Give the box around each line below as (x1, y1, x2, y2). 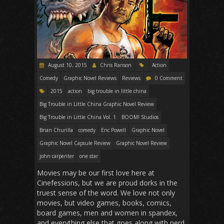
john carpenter (39, 152, 74, 159)
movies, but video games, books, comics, (37, 197, 171, 207)
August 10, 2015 (46, 61, 87, 68)
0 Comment (155, 74, 182, 81)
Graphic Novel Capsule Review (39, 139, 110, 146)
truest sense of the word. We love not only (37, 187, 175, 197)
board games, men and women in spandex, (37, 207, 177, 217)
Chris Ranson (100, 61, 131, 68)
